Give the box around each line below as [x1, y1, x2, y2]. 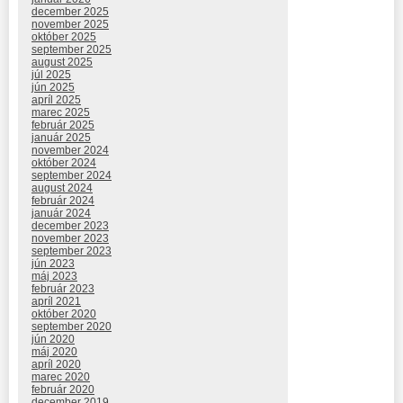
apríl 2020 [31, 358, 81, 372]
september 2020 [31, 320, 112, 334]
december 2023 [31, 219, 109, 233]
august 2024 [31, 182, 93, 195]
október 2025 [31, 31, 96, 44]
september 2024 [31, 169, 112, 183]
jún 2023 [31, 257, 75, 271]
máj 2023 [31, 270, 77, 283]
